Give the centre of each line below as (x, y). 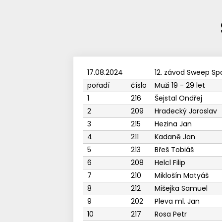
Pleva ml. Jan (177, 201)
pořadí (98, 85)
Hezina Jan (173, 124)
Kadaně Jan (175, 137)
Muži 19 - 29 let (180, 85)
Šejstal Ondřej (178, 98)
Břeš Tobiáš (174, 150)
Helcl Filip (170, 163)
